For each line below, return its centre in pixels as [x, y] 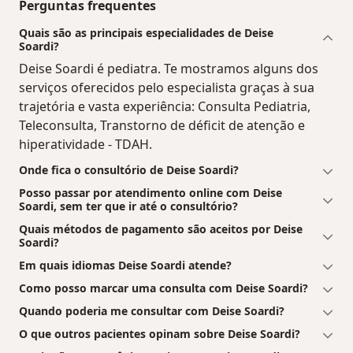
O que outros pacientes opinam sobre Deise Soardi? [160, 334]
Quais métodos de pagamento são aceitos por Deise [161, 229]
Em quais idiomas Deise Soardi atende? [125, 266]
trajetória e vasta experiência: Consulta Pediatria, [165, 107]
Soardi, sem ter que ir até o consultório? [128, 206]
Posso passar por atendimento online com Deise [150, 193]
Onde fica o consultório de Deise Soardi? [129, 170]
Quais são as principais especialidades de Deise [146, 33]
